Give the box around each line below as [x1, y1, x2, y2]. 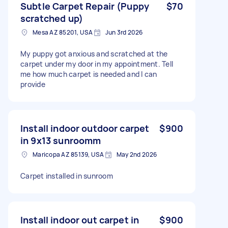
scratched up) [20, 12, 83, 24]
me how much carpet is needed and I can [20, 69, 157, 79]
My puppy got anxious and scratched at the [20, 48, 168, 59]
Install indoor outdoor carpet [20, 122, 150, 134]
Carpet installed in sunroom [20, 170, 113, 181]
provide [20, 79, 45, 89]
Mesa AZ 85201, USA [33, 27, 93, 37]
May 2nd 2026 [116, 150, 157, 159]
